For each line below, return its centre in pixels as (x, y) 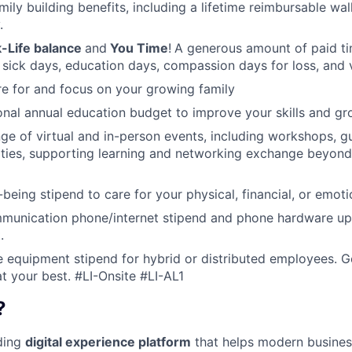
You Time (137, 48)
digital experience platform (108, 341)
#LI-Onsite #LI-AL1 (129, 275)
